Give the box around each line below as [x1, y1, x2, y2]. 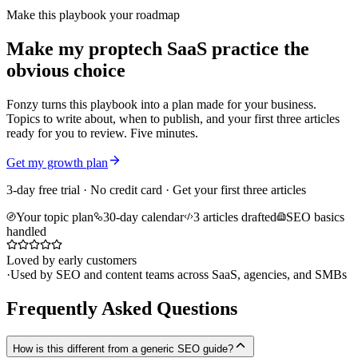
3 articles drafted [193, 210, 276, 225]
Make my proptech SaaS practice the [6, 38, 309, 60]
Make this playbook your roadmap [6, 8, 180, 22]
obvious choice [6, 60, 125, 82]
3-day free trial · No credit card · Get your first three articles [6, 183, 306, 197]
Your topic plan [16, 210, 93, 225]
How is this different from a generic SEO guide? [13, 342, 233, 355]
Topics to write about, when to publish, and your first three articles [6, 112, 340, 126]
